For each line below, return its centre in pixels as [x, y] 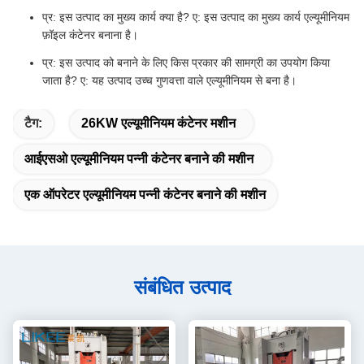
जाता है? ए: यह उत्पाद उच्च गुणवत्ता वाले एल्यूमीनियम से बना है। [169, 81]
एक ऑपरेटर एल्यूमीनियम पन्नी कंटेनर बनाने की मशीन [145, 195]
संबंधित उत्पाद [182, 288]
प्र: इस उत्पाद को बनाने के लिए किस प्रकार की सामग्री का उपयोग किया [186, 63]
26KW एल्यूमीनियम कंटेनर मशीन [158, 123]
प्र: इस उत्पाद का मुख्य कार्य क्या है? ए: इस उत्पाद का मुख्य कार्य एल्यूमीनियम [196, 17]
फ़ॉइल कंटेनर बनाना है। [90, 35]
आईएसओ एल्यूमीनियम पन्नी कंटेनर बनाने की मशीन [139, 159]
